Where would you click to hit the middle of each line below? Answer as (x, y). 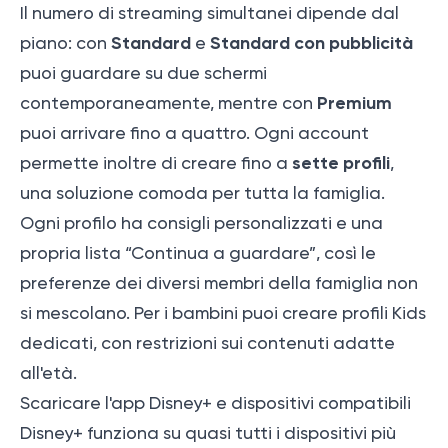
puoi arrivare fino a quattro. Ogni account (194, 133)
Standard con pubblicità (311, 43)
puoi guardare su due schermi (143, 73)
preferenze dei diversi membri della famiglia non (219, 283)
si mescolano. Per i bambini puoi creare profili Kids (223, 313)
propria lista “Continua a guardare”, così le (198, 253)
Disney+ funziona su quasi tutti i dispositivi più (208, 433)
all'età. (48, 373)
